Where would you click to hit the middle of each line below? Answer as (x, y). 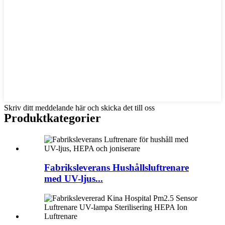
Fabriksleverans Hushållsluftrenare (117, 168)
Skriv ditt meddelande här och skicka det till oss (79, 107)
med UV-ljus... (74, 179)
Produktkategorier (52, 118)
